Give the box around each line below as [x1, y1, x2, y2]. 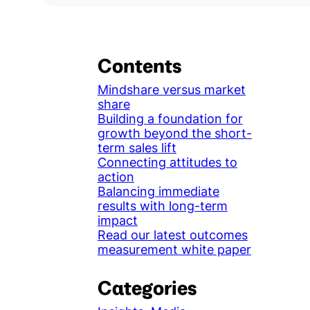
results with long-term [97, 199, 228, 214]
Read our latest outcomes [97, 228, 248, 243]
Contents [97, 53, 182, 78]
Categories [97, 275, 197, 300]
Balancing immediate [97, 184, 219, 199]
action [97, 170, 134, 185]
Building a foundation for [97, 111, 243, 127]
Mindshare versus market [97, 82, 246, 98]
